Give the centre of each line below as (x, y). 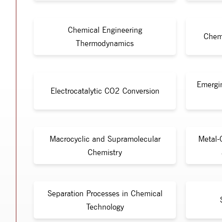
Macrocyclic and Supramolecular (105, 139)
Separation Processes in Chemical (105, 193)
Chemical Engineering (105, 30)
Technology (105, 207)
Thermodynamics (105, 43)
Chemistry (105, 152)
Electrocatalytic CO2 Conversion (105, 91)
